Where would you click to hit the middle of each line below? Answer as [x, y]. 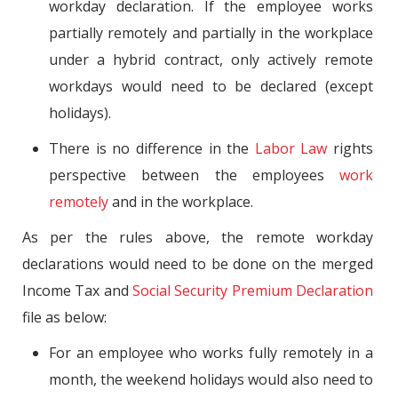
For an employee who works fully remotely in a [211, 352]
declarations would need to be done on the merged [198, 263]
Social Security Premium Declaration [253, 290]
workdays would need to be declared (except [211, 86]
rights [350, 148]
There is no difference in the [152, 148]
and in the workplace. [181, 201]
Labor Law [291, 148]
